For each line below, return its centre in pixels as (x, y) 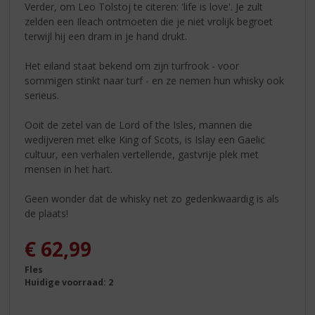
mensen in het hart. (69, 169)
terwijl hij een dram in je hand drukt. (106, 36)
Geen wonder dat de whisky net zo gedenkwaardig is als (152, 198)
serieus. (42, 95)
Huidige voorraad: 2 (69, 283)
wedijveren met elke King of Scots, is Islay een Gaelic (145, 139)
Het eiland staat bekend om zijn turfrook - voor (132, 65)
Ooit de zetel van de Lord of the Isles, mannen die (139, 124)
